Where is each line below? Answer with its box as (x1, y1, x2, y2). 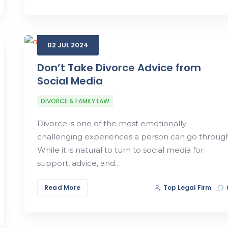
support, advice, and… (37, 158, 121, 168)
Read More (44, 183, 81, 192)
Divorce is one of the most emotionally (37, 118, 186, 128)
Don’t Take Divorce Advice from (37, 60, 201, 75)
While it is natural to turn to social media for (37, 145, 204, 155)
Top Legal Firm (163, 183, 212, 192)
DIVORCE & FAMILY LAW (40, 96, 109, 105)
